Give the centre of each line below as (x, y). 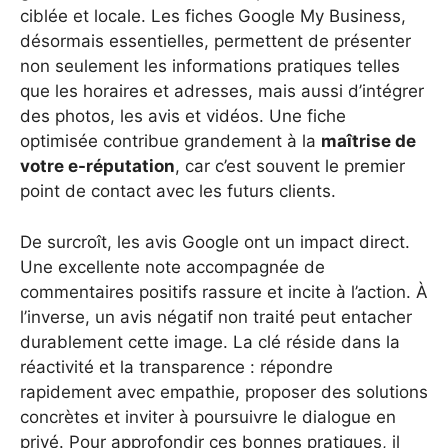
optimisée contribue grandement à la (170, 141)
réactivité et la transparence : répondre (176, 366)
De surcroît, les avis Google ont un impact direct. (215, 241)
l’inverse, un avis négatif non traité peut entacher (216, 316)
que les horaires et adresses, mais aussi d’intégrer (222, 91)
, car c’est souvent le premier (290, 166)
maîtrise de (368, 141)
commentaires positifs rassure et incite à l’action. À (224, 291)
